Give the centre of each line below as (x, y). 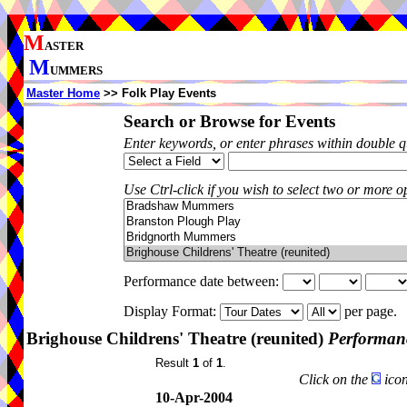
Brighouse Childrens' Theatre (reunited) (177, 338)
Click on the (335, 379)
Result (174, 363)
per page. (372, 311)
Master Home (63, 93)
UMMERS (76, 70)
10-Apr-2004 (194, 397)
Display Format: (172, 311)
